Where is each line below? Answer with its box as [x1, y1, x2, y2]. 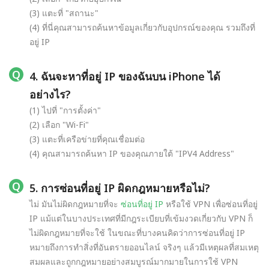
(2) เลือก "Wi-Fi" [29, 118, 89, 130]
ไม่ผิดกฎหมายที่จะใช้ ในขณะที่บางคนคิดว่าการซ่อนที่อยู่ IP [29, 226, 245, 238]
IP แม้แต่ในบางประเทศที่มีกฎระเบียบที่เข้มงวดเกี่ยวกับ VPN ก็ [29, 212, 253, 224]
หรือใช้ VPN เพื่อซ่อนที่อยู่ [163, 198, 258, 210]
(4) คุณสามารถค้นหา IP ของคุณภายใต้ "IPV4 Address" [29, 147, 234, 159]
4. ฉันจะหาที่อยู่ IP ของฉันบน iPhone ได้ [29, 68, 220, 83]
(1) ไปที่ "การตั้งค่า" [29, 104, 101, 116]
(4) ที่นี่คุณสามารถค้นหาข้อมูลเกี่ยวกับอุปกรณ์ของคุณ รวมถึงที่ [29, 21, 255, 33]
